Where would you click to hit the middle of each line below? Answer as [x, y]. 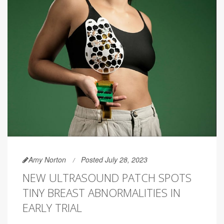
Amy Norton [47, 159]
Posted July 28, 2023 [114, 159]
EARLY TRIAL [52, 207]
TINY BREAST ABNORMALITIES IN [101, 192]
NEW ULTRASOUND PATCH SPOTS [107, 177]
